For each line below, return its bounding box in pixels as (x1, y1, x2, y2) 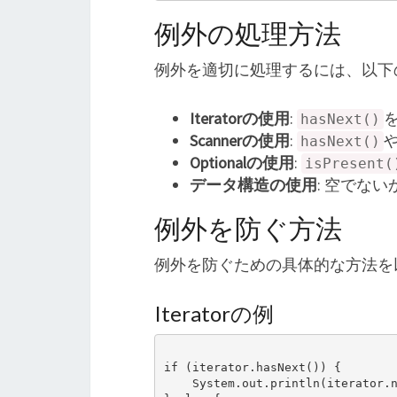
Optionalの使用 (190, 152, 294, 173)
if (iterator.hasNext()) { (163, 360, 341, 374)
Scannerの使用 (190, 130, 290, 151)
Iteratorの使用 (190, 108, 290, 128)
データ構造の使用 (190, 175, 317, 195)
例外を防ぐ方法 (154, 212, 342, 244)
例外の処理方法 (154, 17, 341, 49)
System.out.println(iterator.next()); (163, 376, 192, 390)
